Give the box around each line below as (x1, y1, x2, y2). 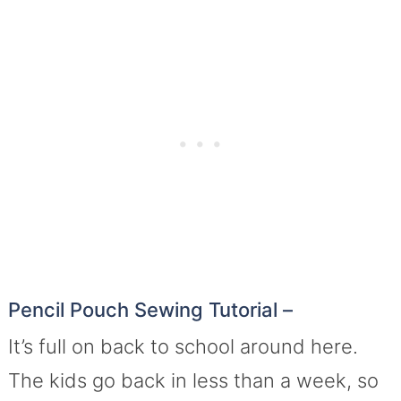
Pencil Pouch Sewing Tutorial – (7, 297, 293, 321)
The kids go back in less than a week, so (7, 368, 379, 392)
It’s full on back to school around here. (7, 334, 358, 358)
